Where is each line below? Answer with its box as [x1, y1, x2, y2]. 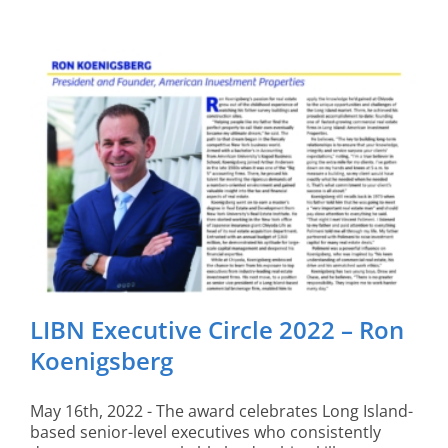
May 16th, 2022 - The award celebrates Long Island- [30, 399, 413, 422]
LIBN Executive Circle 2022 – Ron [30, 312, 404, 346]
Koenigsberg [30, 343, 173, 377]
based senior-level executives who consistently [30, 420, 381, 443]
